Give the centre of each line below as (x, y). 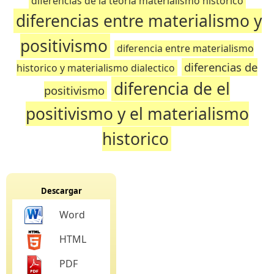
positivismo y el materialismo (137, 114)
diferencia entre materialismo (185, 48)
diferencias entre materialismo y (139, 21)
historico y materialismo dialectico (96, 68)
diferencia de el (172, 89)
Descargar (61, 191)
